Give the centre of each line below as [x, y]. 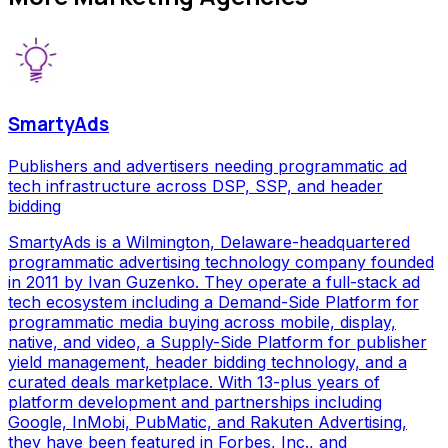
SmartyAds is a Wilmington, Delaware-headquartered [209, 242]
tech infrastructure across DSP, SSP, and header [195, 186]
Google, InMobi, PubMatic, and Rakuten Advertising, [207, 422]
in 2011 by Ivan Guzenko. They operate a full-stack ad [214, 282]
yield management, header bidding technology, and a [207, 362]
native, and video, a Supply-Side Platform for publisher [217, 342]
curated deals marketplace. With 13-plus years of [194, 382]
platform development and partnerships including [195, 402]
